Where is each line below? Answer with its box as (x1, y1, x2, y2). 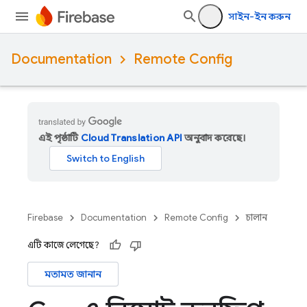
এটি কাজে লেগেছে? (27, 239, 99, 251)
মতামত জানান (45, 268, 101, 280)
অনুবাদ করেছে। (182, 132, 246, 144)
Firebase (27, 212, 63, 223)
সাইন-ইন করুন (228, 10, 291, 23)
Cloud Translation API (80, 132, 182, 144)
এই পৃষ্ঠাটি (38, 132, 81, 144)
